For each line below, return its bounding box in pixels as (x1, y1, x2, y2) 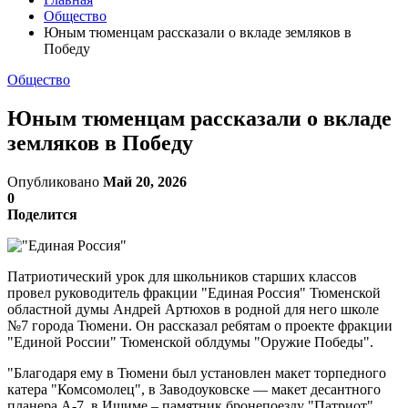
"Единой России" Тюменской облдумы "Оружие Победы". (7, 333, 373, 350)
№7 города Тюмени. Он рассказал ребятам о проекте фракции (7, 317, 393, 333)
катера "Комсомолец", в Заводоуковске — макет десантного (7, 381, 381, 397)
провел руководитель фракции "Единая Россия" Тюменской (7, 284, 381, 301)
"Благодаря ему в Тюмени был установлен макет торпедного (7, 364, 386, 381)
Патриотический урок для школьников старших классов (7, 268, 357, 284)
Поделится (7, 206, 77, 222)
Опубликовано (7, 173, 103, 189)
